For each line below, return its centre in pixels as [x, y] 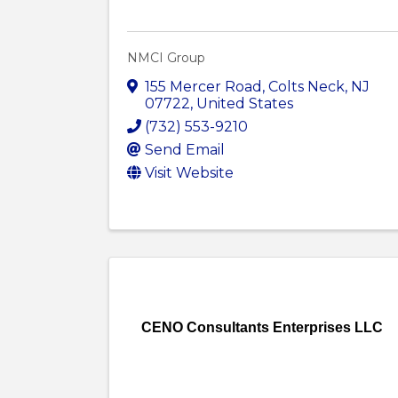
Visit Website [189, 172]
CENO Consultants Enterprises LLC [263, 327]
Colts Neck [306, 86]
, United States [242, 103]
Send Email [185, 149]
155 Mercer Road [203, 86]
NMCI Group [166, 58]
